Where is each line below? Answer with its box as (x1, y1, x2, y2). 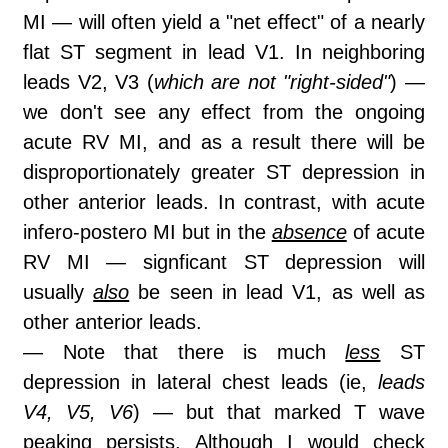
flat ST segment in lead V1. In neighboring (23, 41, 425, 64)
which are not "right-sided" (153, 71, 391, 94)
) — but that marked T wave (133, 401, 425, 424)
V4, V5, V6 (23, 401, 133, 424)
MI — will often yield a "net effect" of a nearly (23, 11, 425, 34)
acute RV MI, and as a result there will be (23, 131, 425, 154)
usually (23, 281, 94, 304)
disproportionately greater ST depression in (23, 161, 425, 184)
